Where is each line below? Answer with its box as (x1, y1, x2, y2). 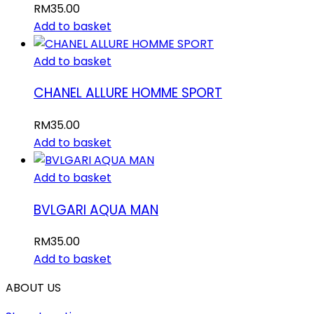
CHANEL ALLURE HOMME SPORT (34, 83, 222, 103)
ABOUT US (6, 280, 61, 296)
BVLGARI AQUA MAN (34, 200, 158, 219)
